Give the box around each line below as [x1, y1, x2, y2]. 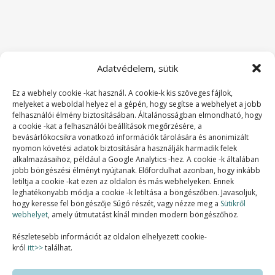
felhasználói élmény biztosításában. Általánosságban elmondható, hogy [12, 110, 262, 120]
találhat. [43, 242, 72, 253]
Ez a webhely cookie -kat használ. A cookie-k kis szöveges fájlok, [12, 88, 233, 98]
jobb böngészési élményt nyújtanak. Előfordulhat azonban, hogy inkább [12, 165, 260, 176]
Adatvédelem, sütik [97, 62, 178, 74]
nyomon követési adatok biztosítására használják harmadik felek [12, 143, 237, 153]
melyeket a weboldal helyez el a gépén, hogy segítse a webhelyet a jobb [12, 99, 261, 109]
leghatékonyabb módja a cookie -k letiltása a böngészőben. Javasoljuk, [12, 187, 257, 198]
